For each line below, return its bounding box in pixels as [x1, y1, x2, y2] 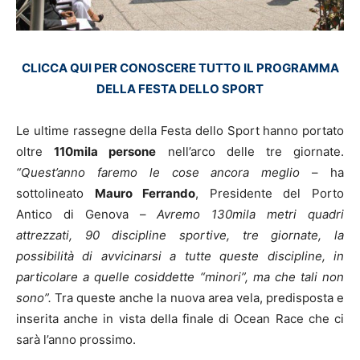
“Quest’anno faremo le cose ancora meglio [16, 164, 313, 180]
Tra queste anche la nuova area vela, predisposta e [55, 289, 345, 305]
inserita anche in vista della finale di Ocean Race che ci [16, 310, 344, 326]
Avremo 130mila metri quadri [157, 206, 345, 222]
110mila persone [54, 143, 157, 159]
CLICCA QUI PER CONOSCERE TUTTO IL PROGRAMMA [21, 59, 339, 76]
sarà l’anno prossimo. [16, 331, 136, 347]
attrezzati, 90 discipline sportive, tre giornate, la [16, 227, 344, 243]
